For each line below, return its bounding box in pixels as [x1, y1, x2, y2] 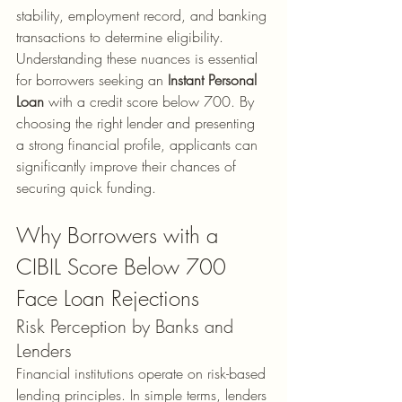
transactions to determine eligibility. [16, 27, 223, 47]
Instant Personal [168, 70, 261, 90]
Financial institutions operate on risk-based [16, 363, 270, 383]
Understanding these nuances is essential [16, 48, 262, 68]
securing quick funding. [16, 178, 156, 197]
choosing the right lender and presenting [16, 113, 259, 133]
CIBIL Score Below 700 [16, 252, 232, 281]
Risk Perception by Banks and [16, 314, 239, 338]
